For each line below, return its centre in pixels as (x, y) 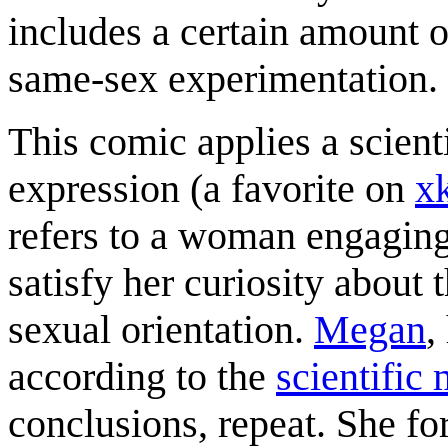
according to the (142, 376)
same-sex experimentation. (223, 78)
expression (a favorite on (211, 188)
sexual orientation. (161, 329)
